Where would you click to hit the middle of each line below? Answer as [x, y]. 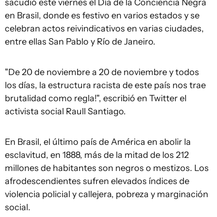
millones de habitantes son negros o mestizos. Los [107, 168]
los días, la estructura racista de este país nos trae [105, 85]
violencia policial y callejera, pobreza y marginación [107, 194]
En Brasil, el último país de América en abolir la [98, 142]
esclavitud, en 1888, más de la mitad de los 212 [97, 155]
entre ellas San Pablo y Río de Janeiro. [80, 42]
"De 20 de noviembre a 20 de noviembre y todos [102, 72]
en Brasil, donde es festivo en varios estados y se [102, 16]
